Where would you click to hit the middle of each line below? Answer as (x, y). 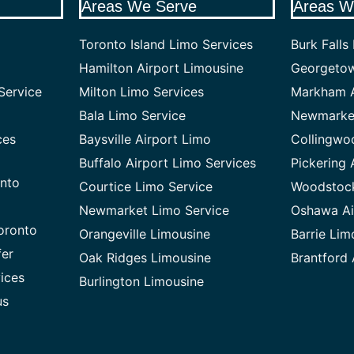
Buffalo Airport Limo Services (167, 163)
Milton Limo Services (141, 92)
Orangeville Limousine (144, 234)
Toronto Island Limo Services (166, 45)
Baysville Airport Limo (145, 139)
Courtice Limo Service (145, 187)
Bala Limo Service (132, 116)
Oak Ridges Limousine (145, 258)
